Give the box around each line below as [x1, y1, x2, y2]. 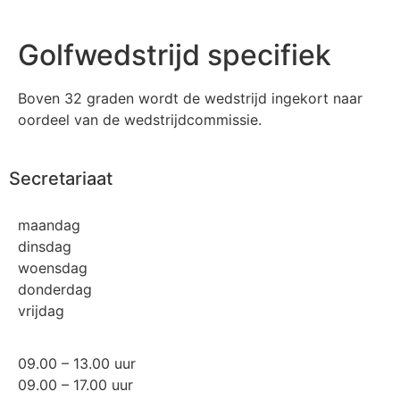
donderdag [18, 280, 92, 299]
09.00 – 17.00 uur [18, 375, 133, 394]
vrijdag [18, 302, 64, 321]
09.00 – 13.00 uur [18, 354, 136, 372]
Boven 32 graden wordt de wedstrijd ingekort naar [18, 88, 362, 107]
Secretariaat [9, 168, 112, 190]
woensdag [18, 259, 87, 278]
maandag [18, 216, 80, 235]
